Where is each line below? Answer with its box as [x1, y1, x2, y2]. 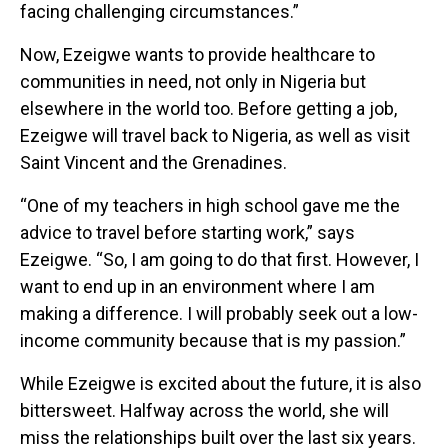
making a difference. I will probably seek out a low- [20, 303, 418, 325]
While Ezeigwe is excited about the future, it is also [20, 373, 421, 395]
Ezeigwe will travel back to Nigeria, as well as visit [20, 125, 410, 147]
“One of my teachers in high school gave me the [20, 195, 400, 217]
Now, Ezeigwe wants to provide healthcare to [20, 44, 375, 66]
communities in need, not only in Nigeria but [20, 71, 366, 93]
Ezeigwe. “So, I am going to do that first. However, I [20, 249, 419, 271]
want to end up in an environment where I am [20, 276, 375, 298]
